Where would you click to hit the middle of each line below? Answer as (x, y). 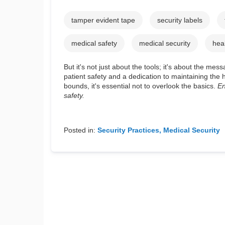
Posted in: (80, 130)
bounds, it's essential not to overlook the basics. (141, 86)
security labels (180, 20)
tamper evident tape (103, 20)
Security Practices (128, 130)
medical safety (94, 43)
